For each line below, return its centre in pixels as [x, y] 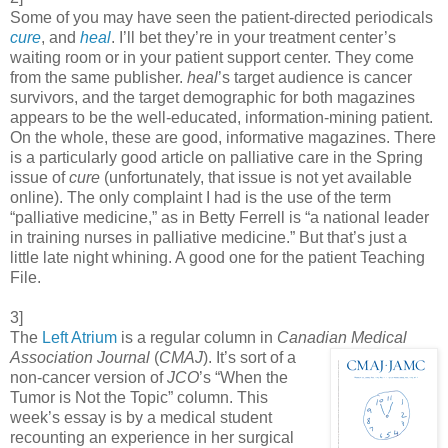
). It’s [221, 358]
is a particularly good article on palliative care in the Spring [216, 158]
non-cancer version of [88, 378]
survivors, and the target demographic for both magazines [212, 98]
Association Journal [80, 358]
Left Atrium [81, 338]
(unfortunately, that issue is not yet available [256, 178]
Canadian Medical [342, 338]
